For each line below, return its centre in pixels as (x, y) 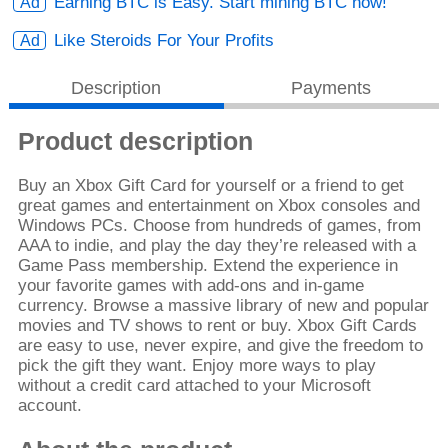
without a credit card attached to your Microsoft (194, 386)
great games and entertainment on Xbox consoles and (218, 206)
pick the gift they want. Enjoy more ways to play (196, 366)
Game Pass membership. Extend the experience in (207, 266)
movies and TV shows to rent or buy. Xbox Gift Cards (217, 326)
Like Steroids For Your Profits (164, 41)
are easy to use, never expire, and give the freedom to (220, 346)
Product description (135, 141)
